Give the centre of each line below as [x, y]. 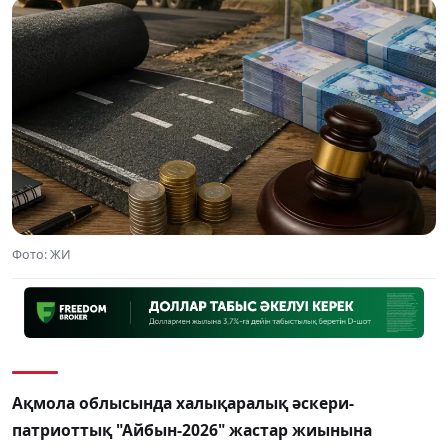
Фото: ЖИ [41, 254]
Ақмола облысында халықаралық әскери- [183, 403]
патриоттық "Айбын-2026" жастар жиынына [192, 430]
